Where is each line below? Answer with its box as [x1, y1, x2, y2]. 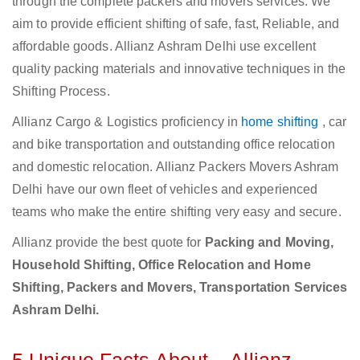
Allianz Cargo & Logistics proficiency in [12, 115, 242, 129]
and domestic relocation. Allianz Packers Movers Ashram [12, 160, 339, 174]
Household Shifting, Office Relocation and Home [12, 258, 311, 272]
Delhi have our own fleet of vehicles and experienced [12, 182, 318, 197]
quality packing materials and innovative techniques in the [12, 62, 346, 76]
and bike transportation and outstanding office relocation [12, 137, 335, 152]
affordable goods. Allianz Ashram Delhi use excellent [12, 39, 317, 54]
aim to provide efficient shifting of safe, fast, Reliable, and [12, 17, 340, 31]
